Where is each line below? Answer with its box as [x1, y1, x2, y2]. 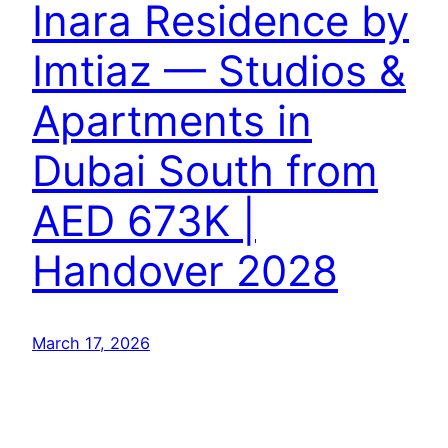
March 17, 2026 [32, 332, 150, 353]
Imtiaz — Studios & [32, 44, 406, 96]
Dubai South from [32, 144, 378, 196]
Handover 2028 [32, 244, 338, 296]
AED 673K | [32, 194, 256, 246]
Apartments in [32, 94, 312, 146]
